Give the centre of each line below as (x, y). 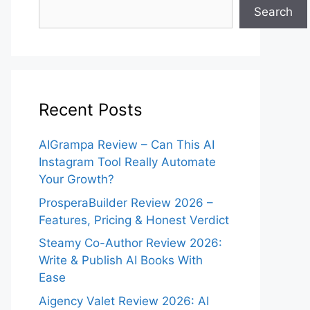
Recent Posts (91, 110)
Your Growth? (76, 179)
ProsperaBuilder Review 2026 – (126, 202)
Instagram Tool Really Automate (127, 162)
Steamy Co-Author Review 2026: (130, 243)
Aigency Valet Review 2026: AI (124, 301)
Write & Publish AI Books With (121, 260)
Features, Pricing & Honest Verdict (134, 220)
